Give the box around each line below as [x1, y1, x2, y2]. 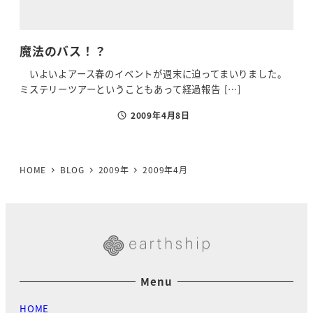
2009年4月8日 [130, 108, 191, 121]
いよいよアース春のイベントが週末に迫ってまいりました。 [20, 66, 287, 80]
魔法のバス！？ [20, 41, 107, 59]
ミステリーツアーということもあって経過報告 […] [20, 82, 242, 96]
